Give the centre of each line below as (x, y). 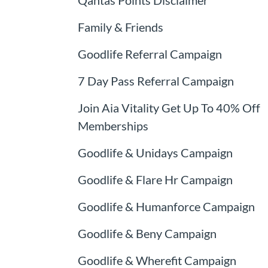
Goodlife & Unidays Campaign (155, 152)
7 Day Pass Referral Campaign (156, 80)
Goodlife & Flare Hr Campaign (155, 179)
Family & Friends (120, 27)
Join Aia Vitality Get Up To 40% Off (169, 107)
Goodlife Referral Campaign (150, 54)
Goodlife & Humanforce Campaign (166, 206)
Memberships (113, 125)
